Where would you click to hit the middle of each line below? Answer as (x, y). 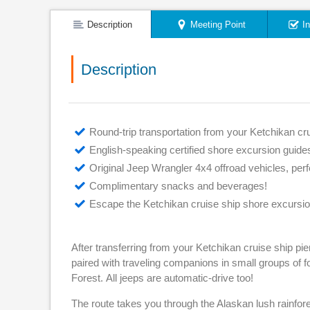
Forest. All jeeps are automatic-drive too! (164, 278)
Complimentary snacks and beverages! (178, 186)
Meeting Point (218, 24)
